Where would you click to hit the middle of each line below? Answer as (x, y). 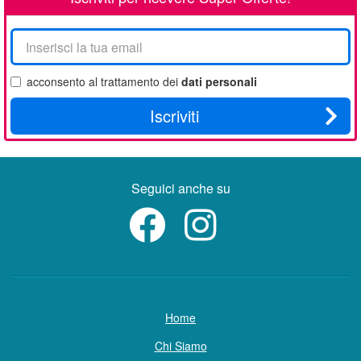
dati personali (219, 82)
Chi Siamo (180, 346)
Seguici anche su (180, 189)
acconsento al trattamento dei (104, 82)
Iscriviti (174, 116)
